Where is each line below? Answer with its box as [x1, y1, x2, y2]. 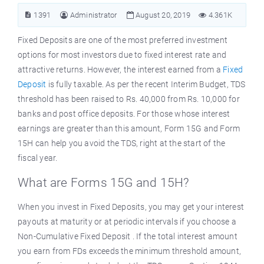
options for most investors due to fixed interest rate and [18, 50, 227, 60]
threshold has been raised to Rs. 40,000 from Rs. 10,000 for [18, 94, 240, 104]
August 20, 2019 [133, 11, 191, 19]
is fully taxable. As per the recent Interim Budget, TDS [48, 80, 246, 89]
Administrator [70, 11, 117, 19]
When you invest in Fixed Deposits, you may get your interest [18, 202, 245, 212]
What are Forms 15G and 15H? [18, 176, 190, 190]
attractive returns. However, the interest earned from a [18, 65, 222, 74]
